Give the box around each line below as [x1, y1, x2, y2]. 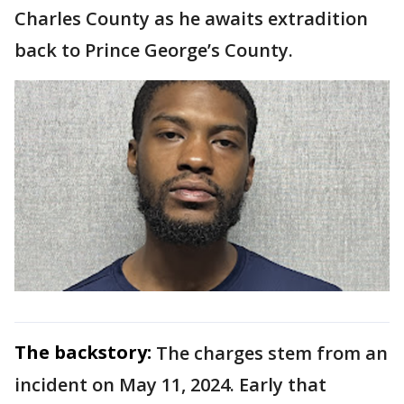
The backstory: [14, 340, 151, 365]
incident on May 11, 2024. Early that [14, 372, 326, 398]
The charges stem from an [156, 341, 388, 366]
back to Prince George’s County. [14, 38, 293, 63]
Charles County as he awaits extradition [14, 6, 368, 32]
